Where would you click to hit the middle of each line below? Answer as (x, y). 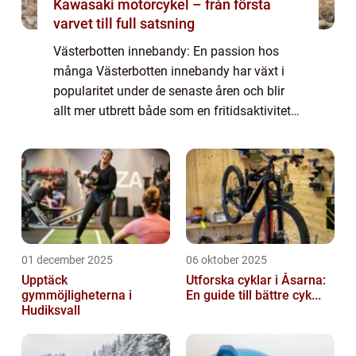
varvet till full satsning (124, 24)
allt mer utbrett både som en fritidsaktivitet (172, 111)
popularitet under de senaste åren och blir (169, 91)
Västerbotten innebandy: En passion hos (166, 52)
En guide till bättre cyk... (253, 296)
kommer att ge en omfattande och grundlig (173, 151)
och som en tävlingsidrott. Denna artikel (164, 131)
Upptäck (44, 281)
